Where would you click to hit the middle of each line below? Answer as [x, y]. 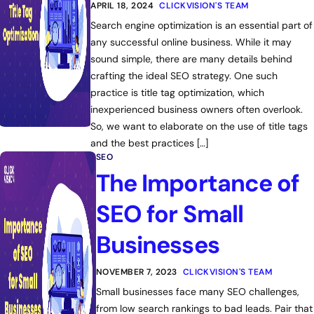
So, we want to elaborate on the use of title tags [199, 126]
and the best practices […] [150, 143]
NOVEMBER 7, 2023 [136, 272]
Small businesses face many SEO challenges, [197, 292]
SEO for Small [169, 214]
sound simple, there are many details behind [192, 59]
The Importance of [198, 183]
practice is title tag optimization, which [178, 93]
